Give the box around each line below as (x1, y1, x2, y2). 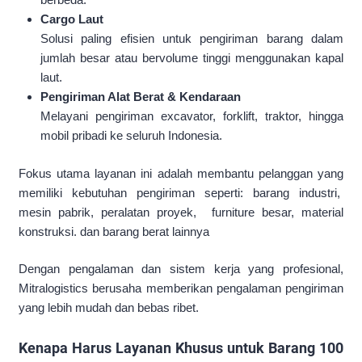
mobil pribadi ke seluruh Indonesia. (40, 128, 223, 143)
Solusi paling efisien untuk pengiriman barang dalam (40, 32, 343, 46)
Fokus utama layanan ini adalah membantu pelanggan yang (19, 166, 343, 180)
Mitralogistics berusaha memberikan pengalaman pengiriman (19, 281, 343, 296)
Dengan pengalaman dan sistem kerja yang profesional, (19, 262, 343, 276)
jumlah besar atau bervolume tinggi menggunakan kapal (40, 51, 343, 65)
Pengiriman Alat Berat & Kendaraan (40, 90, 242, 104)
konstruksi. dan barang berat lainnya (19, 224, 209, 238)
